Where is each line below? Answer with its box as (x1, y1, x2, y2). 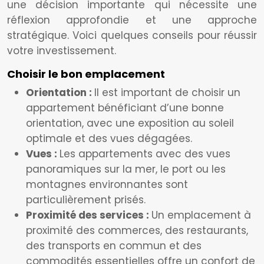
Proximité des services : (26, 208, 151, 222)
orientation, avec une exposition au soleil (26, 116, 234, 130)
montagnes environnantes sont (26, 177, 188, 192)
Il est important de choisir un (94, 85, 240, 100)
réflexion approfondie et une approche (7, 13, 257, 27)
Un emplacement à (151, 208, 251, 222)
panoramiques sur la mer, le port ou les (26, 162, 226, 176)
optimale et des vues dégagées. (26, 131, 192, 146)
